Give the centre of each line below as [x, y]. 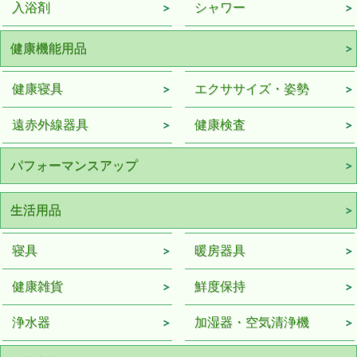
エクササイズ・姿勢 [251, 89]
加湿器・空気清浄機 [251, 322]
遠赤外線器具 [51, 125]
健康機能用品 [49, 48]
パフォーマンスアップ [74, 165]
